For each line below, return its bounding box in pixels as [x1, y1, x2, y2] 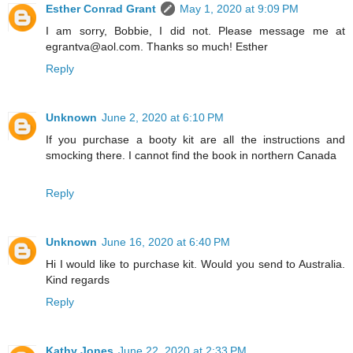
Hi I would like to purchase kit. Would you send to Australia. [46, 257, 345, 270]
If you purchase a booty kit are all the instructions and [46, 132, 345, 146]
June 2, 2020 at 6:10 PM [102, 110, 224, 124]
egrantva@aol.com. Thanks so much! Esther [46, 39, 268, 53]
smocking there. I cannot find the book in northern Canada [46, 148, 336, 162]
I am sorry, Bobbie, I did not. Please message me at [46, 24, 345, 37]
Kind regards [46, 273, 110, 286]
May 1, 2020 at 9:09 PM [180, 2, 299, 15]
